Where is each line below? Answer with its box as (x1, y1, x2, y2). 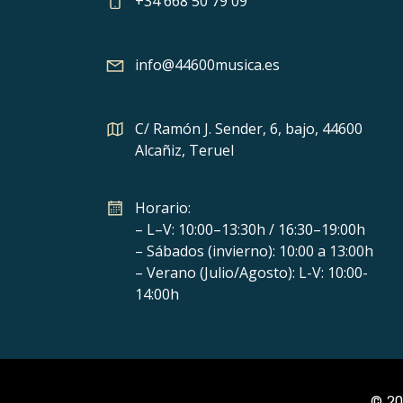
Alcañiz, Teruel (135, 139, 235, 160)
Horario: (135, 197, 192, 218)
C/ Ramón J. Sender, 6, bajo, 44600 (135, 118, 363, 139)
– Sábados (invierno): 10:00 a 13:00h (135, 240, 374, 261)
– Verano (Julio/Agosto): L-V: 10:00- (135, 262, 369, 282)
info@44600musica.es (135, 54, 281, 75)
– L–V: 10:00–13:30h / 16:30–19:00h (135, 219, 366, 239)
